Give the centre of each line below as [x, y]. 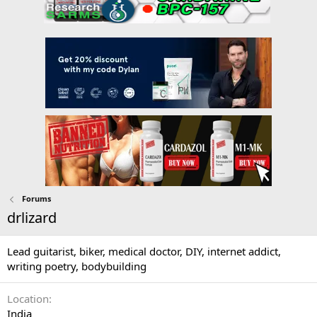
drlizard [32, 218]
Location [28, 299]
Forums [36, 199]
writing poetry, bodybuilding [77, 266]
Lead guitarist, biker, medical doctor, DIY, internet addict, [144, 252]
